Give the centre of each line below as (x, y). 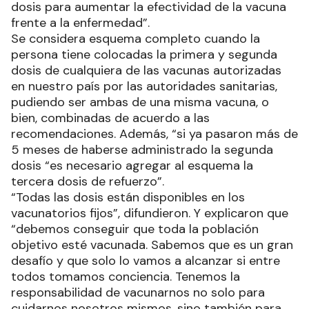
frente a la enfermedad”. (80, 22)
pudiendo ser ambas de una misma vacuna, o (140, 102)
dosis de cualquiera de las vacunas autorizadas (146, 70)
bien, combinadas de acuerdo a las (110, 118)
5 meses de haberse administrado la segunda (142, 149)
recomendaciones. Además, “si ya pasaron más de (154, 133)
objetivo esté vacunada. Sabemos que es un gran (152, 245)
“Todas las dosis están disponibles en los (128, 197)
